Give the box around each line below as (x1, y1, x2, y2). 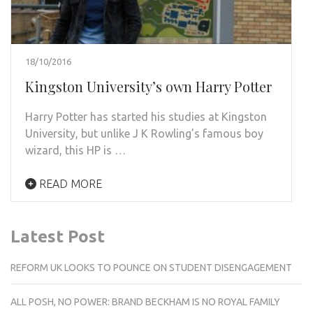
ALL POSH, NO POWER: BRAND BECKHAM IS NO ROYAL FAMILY (10, 296, 280, 307)
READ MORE (36, 177, 102, 190)
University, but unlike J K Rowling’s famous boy (25, 126, 263, 140)
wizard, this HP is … (25, 143, 126, 156)
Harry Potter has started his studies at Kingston (25, 110, 267, 123)
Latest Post (10, 226, 105, 246)
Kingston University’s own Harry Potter (25, 76, 272, 96)
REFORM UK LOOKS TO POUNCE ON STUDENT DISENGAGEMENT (10, 261, 292, 273)
